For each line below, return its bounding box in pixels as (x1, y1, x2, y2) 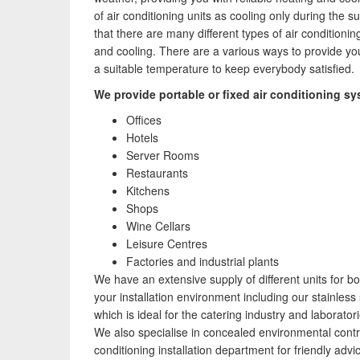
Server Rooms (126, 147, 199, 163)
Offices (126, 112, 162, 128)
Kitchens (126, 182, 170, 198)
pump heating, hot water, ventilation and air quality (102, 18, 358, 34)
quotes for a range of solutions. (102, 53, 260, 69)
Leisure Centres (126, 235, 207, 252)
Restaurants (126, 165, 188, 181)
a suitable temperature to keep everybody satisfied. (94, 60, 354, 76)
